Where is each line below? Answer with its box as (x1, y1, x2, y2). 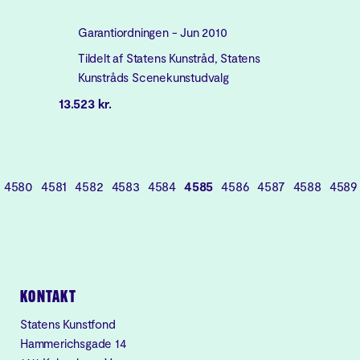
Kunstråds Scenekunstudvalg (78, 70, 229, 84)
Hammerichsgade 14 (20, 336, 127, 350)
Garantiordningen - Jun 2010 (78, 25, 227, 39)
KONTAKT (20, 289, 76, 306)
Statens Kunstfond (20, 317, 116, 331)
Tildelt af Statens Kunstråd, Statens (78, 51, 260, 65)
